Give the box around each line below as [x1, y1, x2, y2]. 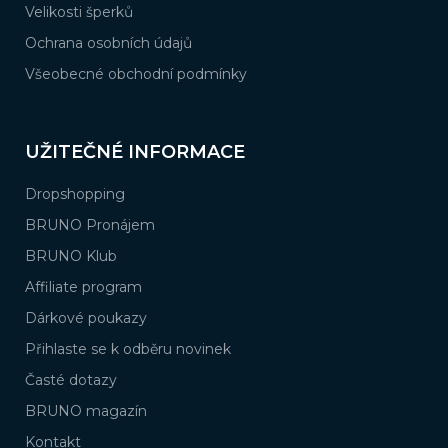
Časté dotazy [25, 371, 117, 390]
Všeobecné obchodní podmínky [25, 65, 247, 84]
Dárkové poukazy [25, 309, 147, 328]
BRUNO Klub [25, 247, 117, 266]
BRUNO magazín [25, 402, 147, 421]
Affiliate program [25, 278, 142, 297]
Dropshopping [25, 185, 125, 204]
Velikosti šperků [25, 3, 133, 22]
